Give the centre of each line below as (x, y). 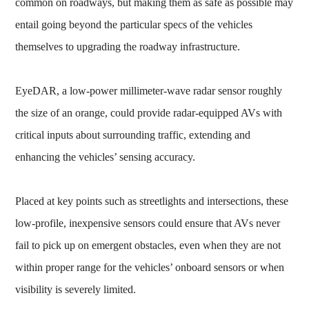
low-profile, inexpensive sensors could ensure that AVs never (148, 223)
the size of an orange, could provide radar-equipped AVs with (149, 112)
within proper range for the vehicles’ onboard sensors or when (150, 267)
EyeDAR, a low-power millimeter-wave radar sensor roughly (149, 90)
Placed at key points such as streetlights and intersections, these (152, 201)
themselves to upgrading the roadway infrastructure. (128, 46)
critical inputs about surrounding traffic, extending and (133, 134)
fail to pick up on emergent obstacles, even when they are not (148, 245)
